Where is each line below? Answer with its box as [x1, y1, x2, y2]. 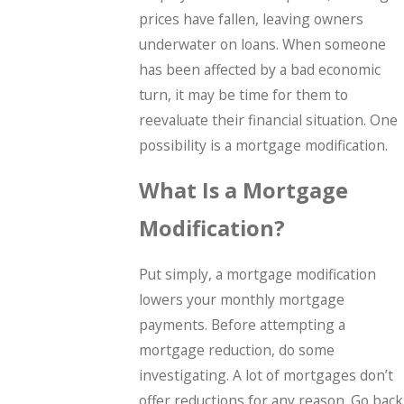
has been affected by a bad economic [139, 59, 381, 79]
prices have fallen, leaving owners [139, 8, 364, 29]
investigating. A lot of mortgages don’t [139, 365, 394, 386]
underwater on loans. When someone [139, 33, 387, 54]
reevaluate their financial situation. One [139, 109, 399, 130]
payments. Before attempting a [139, 315, 346, 335]
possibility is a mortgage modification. [139, 134, 389, 155]
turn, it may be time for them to [139, 84, 349, 105]
